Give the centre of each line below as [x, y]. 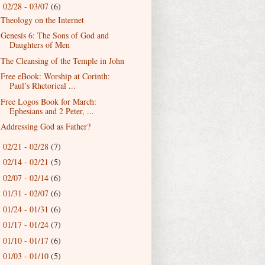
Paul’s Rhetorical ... [42, 85]
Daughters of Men [39, 45]
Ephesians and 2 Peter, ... [51, 111]
